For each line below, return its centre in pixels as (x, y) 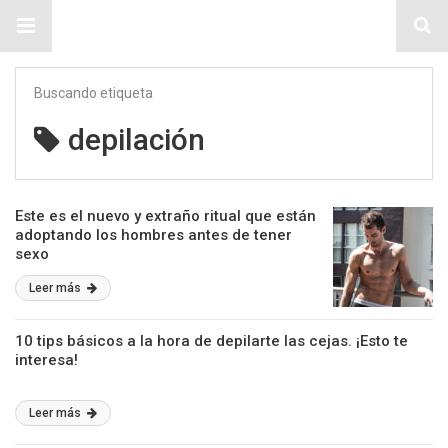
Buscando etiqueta (93, 93)
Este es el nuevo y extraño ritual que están (165, 216)
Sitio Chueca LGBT (224, 26)
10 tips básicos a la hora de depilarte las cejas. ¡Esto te (211, 341)
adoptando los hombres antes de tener (153, 235)
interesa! (46, 360)
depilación (136, 139)
